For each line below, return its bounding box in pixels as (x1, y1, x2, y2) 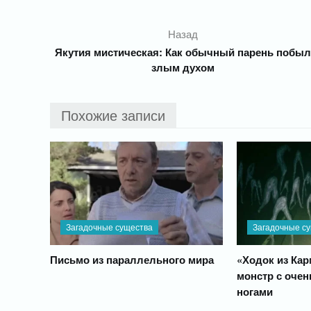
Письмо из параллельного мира (50, 252, 214, 268)
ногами (236, 284, 273, 300)
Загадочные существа (66, 221, 153, 233)
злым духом (151, 60, 215, 75)
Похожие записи (61, 105, 165, 125)
